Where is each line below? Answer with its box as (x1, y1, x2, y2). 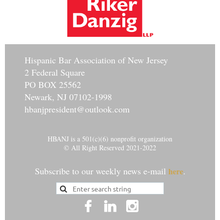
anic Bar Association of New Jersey (41, 54, 168, 66)
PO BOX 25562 (25, 79, 81, 91)
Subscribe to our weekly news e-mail (34, 165, 168, 177)
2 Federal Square (25, 66, 85, 79)
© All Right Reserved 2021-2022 (64, 143, 156, 153)
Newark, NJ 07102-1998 (25, 91, 112, 103)
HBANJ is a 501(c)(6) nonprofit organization (48, 134, 172, 144)
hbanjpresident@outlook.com (25, 103, 130, 115)
